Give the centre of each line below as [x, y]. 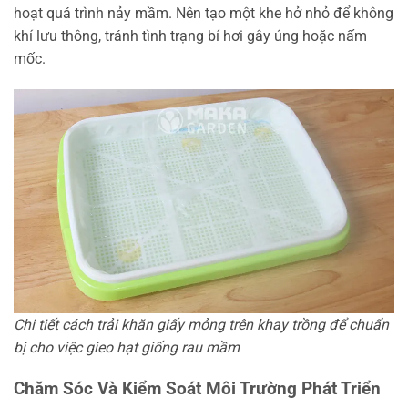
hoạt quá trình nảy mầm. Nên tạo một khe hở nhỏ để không [204, 14]
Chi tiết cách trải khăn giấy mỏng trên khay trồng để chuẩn [201, 324]
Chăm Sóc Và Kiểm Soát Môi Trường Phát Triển [197, 388]
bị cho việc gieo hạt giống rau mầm [127, 347]
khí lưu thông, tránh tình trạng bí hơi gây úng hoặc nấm [190, 36]
